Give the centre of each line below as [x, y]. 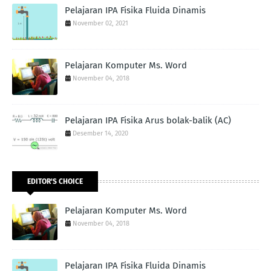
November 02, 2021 [100, 24]
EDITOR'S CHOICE [55, 182]
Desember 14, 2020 [100, 134]
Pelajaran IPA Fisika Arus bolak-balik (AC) [148, 121]
